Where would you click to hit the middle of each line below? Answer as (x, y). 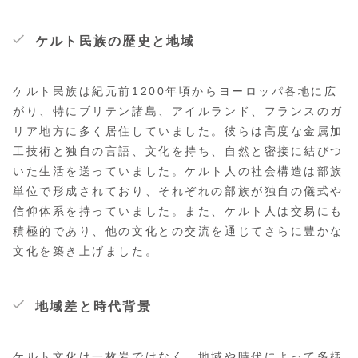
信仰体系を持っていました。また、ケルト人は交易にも (178, 211)
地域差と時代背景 (93, 307)
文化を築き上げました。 (86, 251)
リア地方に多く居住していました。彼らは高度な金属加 (178, 131)
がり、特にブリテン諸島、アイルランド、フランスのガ (178, 111)
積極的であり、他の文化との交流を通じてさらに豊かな (178, 231)
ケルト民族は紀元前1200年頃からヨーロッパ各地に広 (175, 91)
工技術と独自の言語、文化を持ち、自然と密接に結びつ (178, 151)
